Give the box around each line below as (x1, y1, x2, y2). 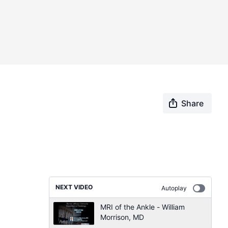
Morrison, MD (100, 213, 144, 221)
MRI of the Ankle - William (100, 203, 185, 211)
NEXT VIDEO (55, 183, 93, 191)
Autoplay (161, 184, 187, 192)
